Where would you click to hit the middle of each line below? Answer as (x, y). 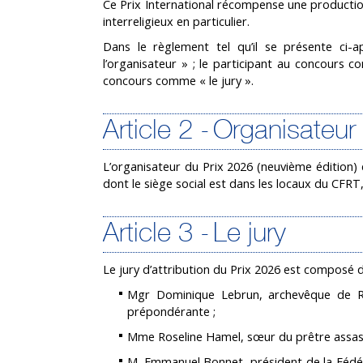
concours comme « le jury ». (178, 80)
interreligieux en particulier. (176, 21)
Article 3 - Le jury (194, 234)
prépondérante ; (171, 311)
